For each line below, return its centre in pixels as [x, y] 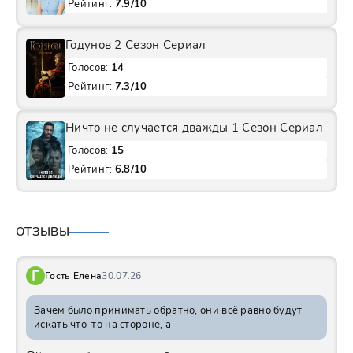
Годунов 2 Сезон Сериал [136, 45]
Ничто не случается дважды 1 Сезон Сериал [194, 128]
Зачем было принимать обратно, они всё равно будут [168, 311]
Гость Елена [74, 276]
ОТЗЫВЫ [43, 232]
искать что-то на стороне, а [103, 325]
